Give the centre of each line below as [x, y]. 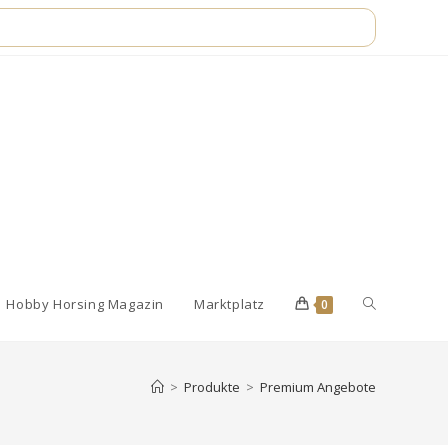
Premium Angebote [318, 386]
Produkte [212, 386]
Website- [391, 303]
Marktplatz [229, 304]
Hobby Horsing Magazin [85, 304]
